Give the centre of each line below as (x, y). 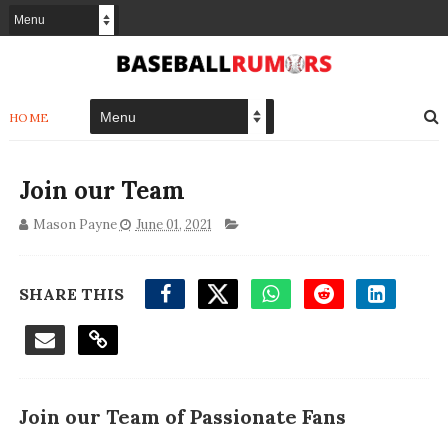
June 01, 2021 (173, 225)
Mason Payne (74, 225)
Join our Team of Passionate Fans (182, 417)
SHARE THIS (71, 294)
